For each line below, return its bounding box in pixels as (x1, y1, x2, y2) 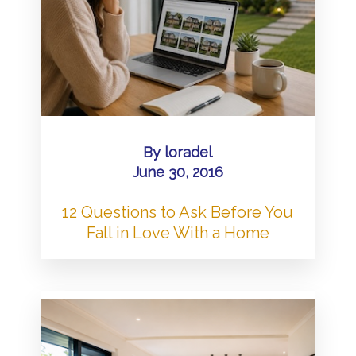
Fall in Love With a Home (86, 222, 269, 242)
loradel (164, 143, 213, 161)
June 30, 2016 (132, 163, 223, 180)
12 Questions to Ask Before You (62, 202, 294, 222)
